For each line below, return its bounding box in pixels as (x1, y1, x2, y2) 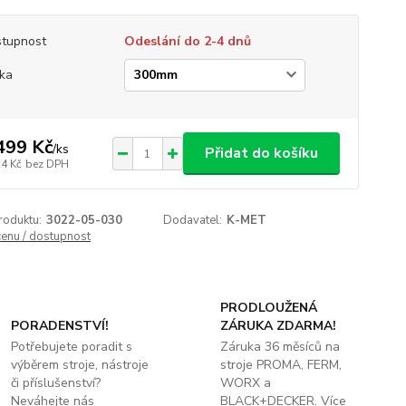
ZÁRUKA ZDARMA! (219, 317, 336, 334)
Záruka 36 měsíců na (219, 338, 340, 355)
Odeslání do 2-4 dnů (123, 33, 251, 50)
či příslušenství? (11, 374, 101, 391)
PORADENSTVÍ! (11, 317, 110, 334)
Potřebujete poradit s (11, 338, 133, 355)
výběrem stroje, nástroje (11, 356, 150, 373)
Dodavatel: (163, 212, 223, 228)
